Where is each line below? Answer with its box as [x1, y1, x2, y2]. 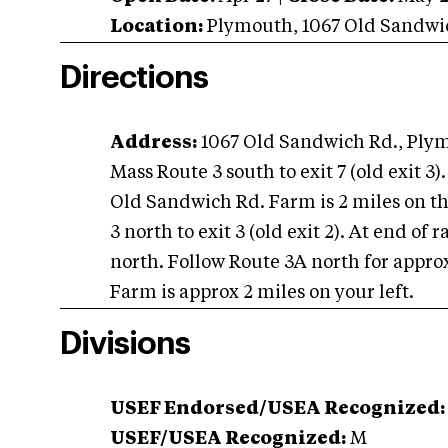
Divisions [60, 328, 190, 360]
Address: [110, 134, 197, 152]
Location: [110, 18, 203, 36]
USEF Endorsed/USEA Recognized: [110, 400, 445, 418]
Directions [60, 62, 208, 94]
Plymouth [207, 18, 293, 36]
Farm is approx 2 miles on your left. [110, 284, 414, 302]
